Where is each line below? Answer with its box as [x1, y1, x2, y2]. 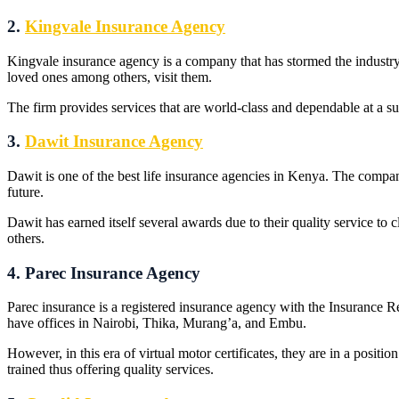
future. [7, 183, 44, 199]
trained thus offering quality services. [7, 362, 214, 378]
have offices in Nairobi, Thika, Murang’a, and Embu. [7, 315, 306, 331]
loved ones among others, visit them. [7, 69, 212, 85]
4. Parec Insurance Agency [7, 263, 200, 282]
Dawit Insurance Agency [25, 132, 203, 151]
